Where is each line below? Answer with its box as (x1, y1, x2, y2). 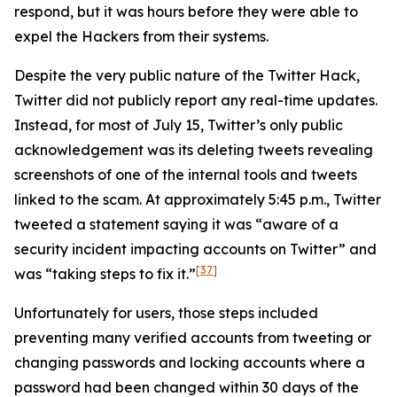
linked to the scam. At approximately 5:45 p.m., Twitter (14, 191, 381, 208)
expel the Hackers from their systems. (14, 27, 269, 45)
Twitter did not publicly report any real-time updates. (14, 91, 378, 109)
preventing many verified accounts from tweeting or (14, 329, 371, 346)
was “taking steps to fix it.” (14, 265, 196, 283)
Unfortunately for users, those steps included (14, 304, 318, 322)
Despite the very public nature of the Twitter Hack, (14, 66, 360, 84)
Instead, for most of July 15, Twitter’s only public (14, 116, 343, 134)
